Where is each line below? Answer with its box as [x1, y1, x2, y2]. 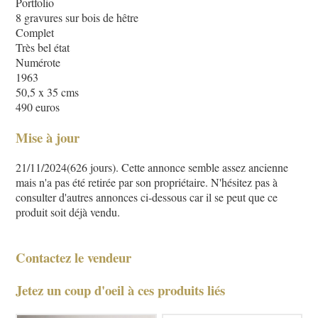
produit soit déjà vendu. [16, 204, 121, 220]
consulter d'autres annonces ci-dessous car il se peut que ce [16, 190, 278, 205]
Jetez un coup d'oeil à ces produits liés [16, 280, 226, 300]
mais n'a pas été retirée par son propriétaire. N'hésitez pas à [16, 175, 278, 190]
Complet [16, 24, 55, 40]
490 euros [16, 99, 60, 114]
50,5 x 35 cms [16, 84, 79, 99]
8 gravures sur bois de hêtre [16, 9, 139, 25]
